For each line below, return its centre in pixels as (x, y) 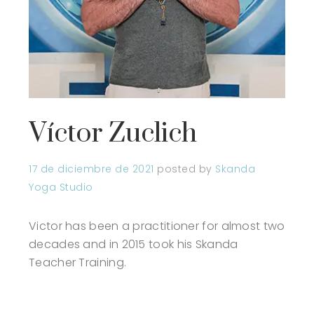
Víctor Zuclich (113, 134)
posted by (186, 169)
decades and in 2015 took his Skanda (134, 245)
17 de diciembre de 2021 (91, 169)
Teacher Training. (78, 263)
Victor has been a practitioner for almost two (157, 226)
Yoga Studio (61, 187)
